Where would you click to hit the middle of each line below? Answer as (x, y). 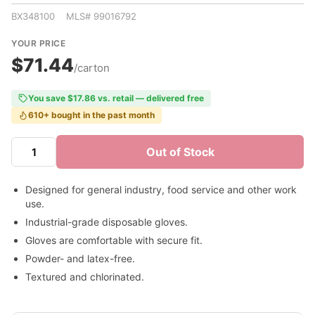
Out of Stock (180, 152)
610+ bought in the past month (91, 115)
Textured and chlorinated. (85, 277)
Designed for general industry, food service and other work (161, 189)
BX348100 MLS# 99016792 (74, 16)
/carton (92, 68)
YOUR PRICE (38, 43)
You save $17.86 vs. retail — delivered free (116, 98)
